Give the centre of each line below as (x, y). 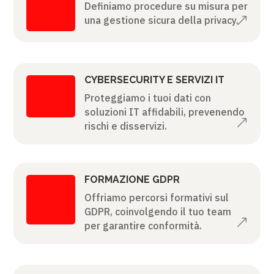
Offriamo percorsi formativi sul (156, 197)
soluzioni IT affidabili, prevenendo (164, 112)
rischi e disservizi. (125, 126)
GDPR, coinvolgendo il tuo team (157, 211)
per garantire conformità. (143, 225)
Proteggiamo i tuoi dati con (147, 98)
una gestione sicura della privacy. (161, 20)
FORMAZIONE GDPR (132, 179)
